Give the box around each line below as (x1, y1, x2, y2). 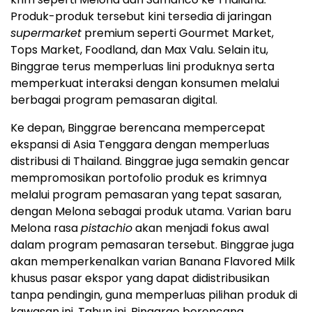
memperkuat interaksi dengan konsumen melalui (10, 75, 279, 92)
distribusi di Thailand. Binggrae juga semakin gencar (10, 153, 290, 170)
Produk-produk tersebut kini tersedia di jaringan (10, 8, 272, 25)
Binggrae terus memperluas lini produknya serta (10, 58, 274, 75)
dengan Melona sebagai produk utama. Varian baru (10, 203, 291, 220)
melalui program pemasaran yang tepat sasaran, (10, 187, 281, 203)
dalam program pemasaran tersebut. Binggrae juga (10, 237, 294, 253)
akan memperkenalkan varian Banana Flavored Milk (10, 253, 295, 270)
